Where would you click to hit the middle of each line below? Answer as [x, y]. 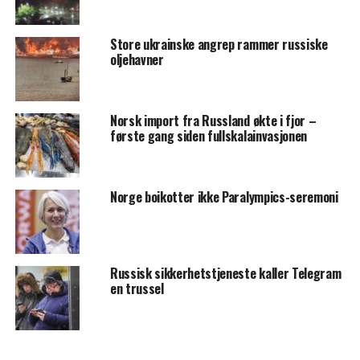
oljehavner [137, 60]
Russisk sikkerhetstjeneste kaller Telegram [225, 274]
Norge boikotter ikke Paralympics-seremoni [224, 197]
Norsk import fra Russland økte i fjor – [213, 121]
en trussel [137, 289]
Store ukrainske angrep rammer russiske [219, 45]
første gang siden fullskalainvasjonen [209, 136]
